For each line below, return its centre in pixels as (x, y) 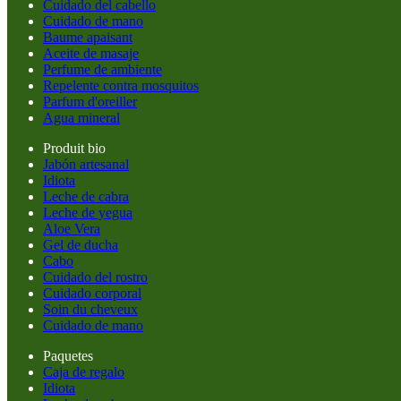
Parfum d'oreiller (90, 102)
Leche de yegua (88, 213)
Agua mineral (81, 118)
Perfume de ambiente (102, 69)
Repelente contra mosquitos (121, 85)
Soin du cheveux (90, 309)
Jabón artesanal (86, 164)
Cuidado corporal (92, 293)
